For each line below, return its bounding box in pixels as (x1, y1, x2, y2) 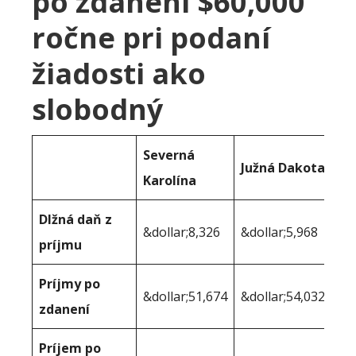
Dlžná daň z (39, 211, 112, 229)
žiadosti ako (32, 54, 206, 94)
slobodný (32, 90, 163, 130)
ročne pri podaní (32, 18, 270, 58)
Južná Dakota (241, 159, 325, 177)
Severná (143, 146, 195, 164)
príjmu (39, 236, 82, 254)
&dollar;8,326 (143, 223, 220, 242)
